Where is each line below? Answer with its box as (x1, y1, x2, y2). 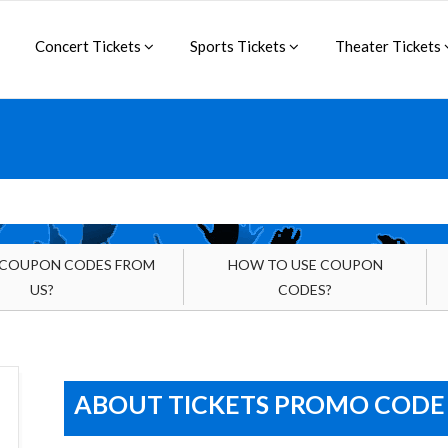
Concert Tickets (35, 37, 144, 55)
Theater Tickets (335, 37, 444, 55)
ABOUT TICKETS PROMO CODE (74, 389, 445, 419)
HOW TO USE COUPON (227, 256, 383, 273)
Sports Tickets (190, 37, 289, 55)
